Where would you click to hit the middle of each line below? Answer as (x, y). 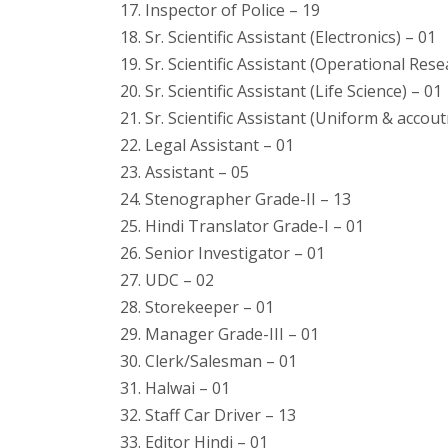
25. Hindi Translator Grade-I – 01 (242, 225)
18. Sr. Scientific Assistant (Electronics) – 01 (278, 36)
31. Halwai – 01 (175, 387)
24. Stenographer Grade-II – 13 (236, 198)
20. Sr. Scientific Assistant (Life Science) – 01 (281, 90)
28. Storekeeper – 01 (197, 306)
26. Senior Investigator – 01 (223, 252)
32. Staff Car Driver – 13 (208, 414)
